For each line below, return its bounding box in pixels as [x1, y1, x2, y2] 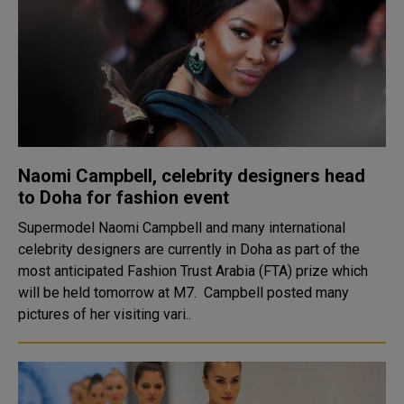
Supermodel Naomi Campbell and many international [18, 219, 345, 236]
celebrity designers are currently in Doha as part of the [18, 241, 360, 258]
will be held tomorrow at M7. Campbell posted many [18, 284, 204, 301]
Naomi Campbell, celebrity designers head [18, 165, 365, 187]
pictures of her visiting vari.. [18, 306, 191, 323]
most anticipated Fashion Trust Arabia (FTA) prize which [18, 262, 368, 280]
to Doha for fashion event [18, 187, 229, 208]
